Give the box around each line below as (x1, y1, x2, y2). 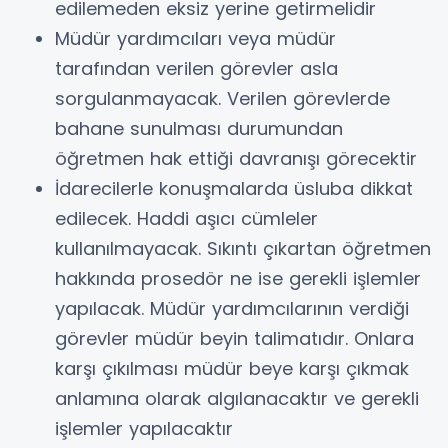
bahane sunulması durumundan (55, 115, 343, 141)
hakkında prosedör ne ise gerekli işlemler (55, 265, 421, 291)
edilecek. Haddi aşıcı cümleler (55, 205, 318, 231)
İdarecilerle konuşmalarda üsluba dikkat (55, 175, 413, 201)
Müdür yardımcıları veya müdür (55, 25, 336, 51)
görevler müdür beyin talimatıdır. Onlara (55, 325, 414, 351)
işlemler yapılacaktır (55, 415, 233, 441)
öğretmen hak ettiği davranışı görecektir (55, 145, 417, 171)
